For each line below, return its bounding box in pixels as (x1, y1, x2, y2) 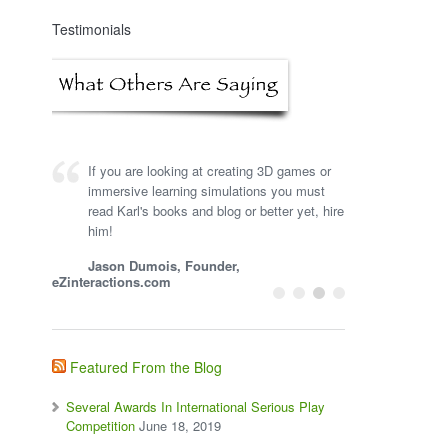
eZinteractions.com (52, 272, 172, 291)
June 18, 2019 (139, 416, 222, 435)
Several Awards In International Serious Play (66, 397, 326, 416)
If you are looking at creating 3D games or (88, 161, 332, 180)
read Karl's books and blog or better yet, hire (88, 201, 345, 220)
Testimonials (52, 19, 132, 39)
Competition (66, 416, 136, 435)
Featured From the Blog (70, 357, 223, 377)
